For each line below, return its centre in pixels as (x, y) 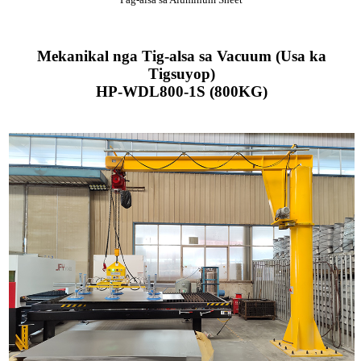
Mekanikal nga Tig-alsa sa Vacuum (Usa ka (181, 56)
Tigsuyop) (181, 73)
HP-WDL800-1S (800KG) (181, 91)
